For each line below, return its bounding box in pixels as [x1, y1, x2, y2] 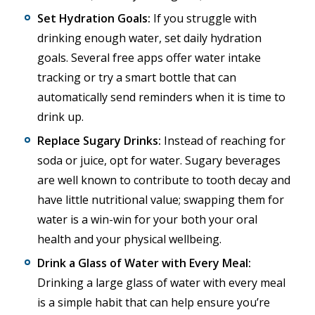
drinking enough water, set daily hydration [37, 30, 262, 46]
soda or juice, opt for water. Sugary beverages [37, 153, 281, 168]
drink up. [37, 109, 84, 124]
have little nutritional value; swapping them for [37, 192, 284, 207]
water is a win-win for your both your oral [37, 212, 257, 227]
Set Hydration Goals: [37, 11, 150, 26]
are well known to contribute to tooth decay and [37, 172, 290, 188]
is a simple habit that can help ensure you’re [37, 295, 270, 310]
